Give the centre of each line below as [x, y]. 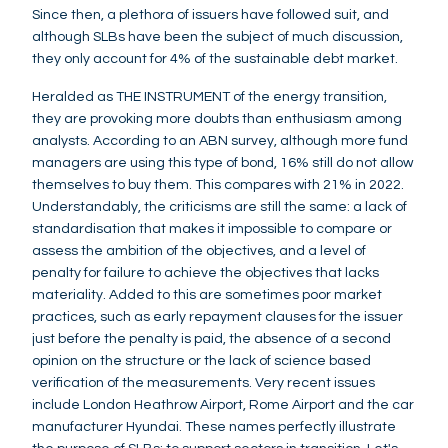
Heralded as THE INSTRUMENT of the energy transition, [209, 96]
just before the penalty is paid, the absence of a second [211, 338]
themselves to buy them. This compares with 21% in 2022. [218, 184]
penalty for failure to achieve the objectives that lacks [205, 272]
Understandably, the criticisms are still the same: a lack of [219, 206]
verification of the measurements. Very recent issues [203, 382]
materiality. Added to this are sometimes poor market [207, 294]
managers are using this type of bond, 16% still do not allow [222, 162]
